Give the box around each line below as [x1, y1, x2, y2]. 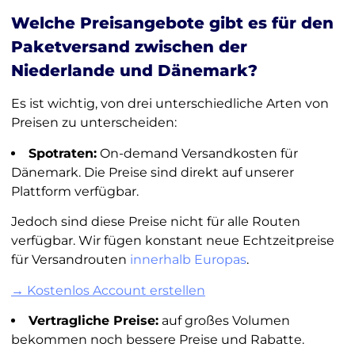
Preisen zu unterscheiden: [10, 115, 177, 131]
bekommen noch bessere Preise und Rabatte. [10, 331, 304, 347]
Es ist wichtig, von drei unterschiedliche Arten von [10, 96, 329, 112]
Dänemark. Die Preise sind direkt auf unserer [10, 164, 294, 180]
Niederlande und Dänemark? [10, 61, 258, 81]
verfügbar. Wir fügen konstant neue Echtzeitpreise [10, 233, 334, 249]
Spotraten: [28, 145, 97, 161]
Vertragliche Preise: [28, 312, 158, 328]
